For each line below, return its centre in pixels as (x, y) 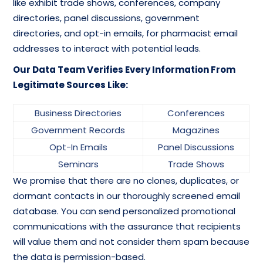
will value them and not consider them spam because (131, 241)
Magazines (196, 130)
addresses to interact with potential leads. (107, 48)
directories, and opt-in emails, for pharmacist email (126, 33)
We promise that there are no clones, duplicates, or (126, 180)
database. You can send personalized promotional (124, 211)
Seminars (78, 164)
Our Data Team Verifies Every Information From (124, 69)
